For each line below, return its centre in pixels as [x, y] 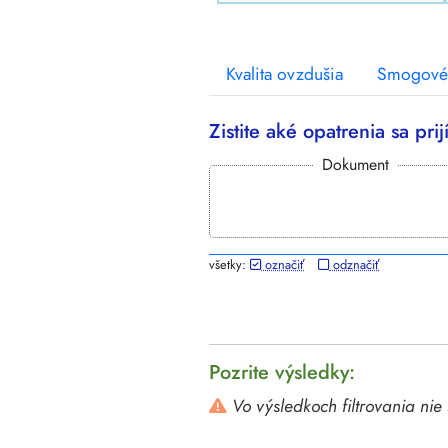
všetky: [229, 264]
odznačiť [354, 264]
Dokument [355, 165]
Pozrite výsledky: [282, 372]
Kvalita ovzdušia [284, 74]
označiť [282, 264]
